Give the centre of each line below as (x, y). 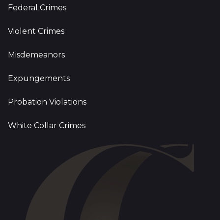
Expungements (39, 78)
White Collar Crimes (47, 125)
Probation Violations (47, 102)
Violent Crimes (36, 31)
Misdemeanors (36, 55)
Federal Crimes (37, 8)
